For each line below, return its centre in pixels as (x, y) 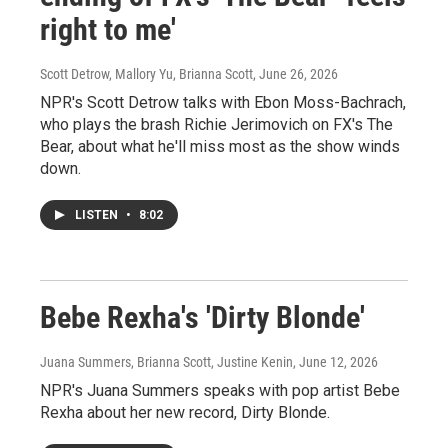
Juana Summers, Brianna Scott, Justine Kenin (166, 361)
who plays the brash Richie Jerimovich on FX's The (216, 124)
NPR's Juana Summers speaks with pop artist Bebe (220, 390)
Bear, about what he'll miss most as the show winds (220, 146)
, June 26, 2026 (295, 73)
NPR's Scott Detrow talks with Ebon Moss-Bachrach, (223, 102)
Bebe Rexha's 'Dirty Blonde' (202, 317)
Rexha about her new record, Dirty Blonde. (185, 412)
